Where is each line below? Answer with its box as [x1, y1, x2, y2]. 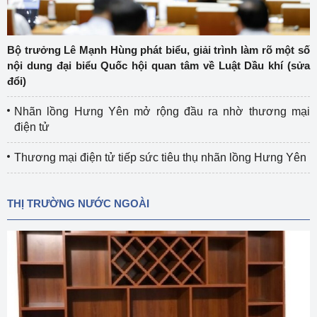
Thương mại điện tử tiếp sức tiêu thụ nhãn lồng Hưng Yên [14, 151, 306, 163]
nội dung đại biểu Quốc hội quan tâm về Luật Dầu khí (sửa [7, 59, 310, 71]
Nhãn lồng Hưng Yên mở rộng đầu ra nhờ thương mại [14, 105, 310, 117]
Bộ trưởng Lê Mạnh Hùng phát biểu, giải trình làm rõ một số [7, 44, 310, 56]
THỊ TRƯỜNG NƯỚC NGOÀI [7, 197, 149, 209]
